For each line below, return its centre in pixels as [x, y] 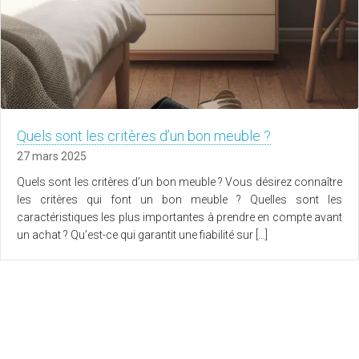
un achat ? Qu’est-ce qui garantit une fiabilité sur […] [142, 235]
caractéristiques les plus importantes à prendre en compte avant [179, 218]
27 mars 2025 [52, 157]
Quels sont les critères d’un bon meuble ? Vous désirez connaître [179, 182]
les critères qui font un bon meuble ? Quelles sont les [179, 200]
